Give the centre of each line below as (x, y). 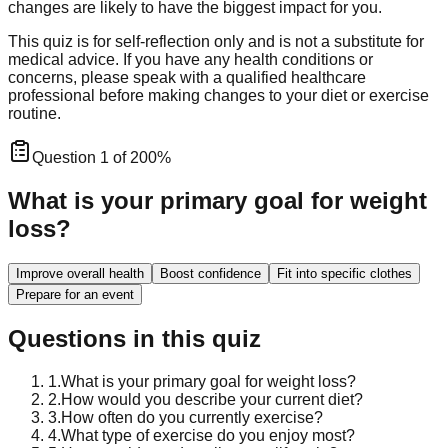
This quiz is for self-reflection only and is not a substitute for (216, 41)
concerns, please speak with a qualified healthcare (187, 77)
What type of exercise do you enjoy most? (208, 435)
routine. (34, 113)
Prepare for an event (75, 294)
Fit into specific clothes (344, 273)
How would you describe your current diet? (212, 399)
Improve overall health (80, 273)
